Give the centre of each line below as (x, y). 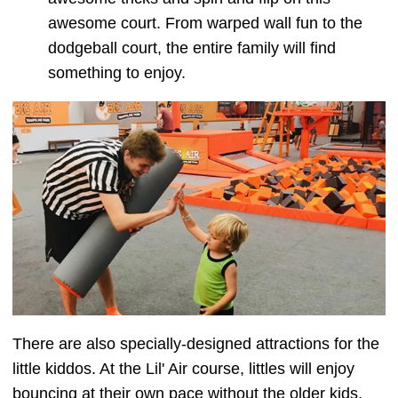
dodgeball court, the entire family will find (192, 48)
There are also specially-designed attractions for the (196, 343)
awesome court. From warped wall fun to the (205, 24)
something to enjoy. (117, 73)
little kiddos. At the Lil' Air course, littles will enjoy (183, 368)
